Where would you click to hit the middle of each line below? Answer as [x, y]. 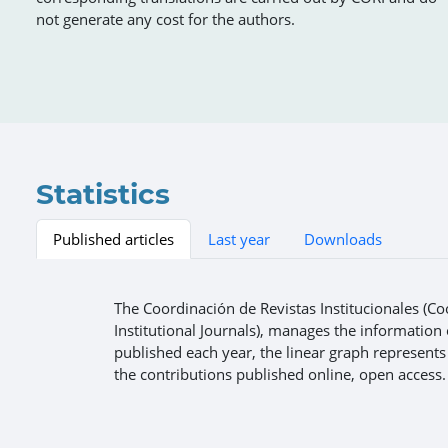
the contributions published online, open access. [280, 373]
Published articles [113, 238]
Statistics [103, 193]
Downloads [343, 238]
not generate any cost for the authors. [165, 18]
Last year [239, 238]
